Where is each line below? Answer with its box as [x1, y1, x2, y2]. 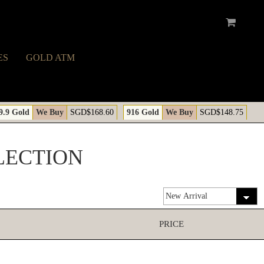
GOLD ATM [26, 52, 75, 62]
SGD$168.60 [70, 108, 114, 117]
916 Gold [127, 108, 159, 117]
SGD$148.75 [200, 108, 243, 117]
